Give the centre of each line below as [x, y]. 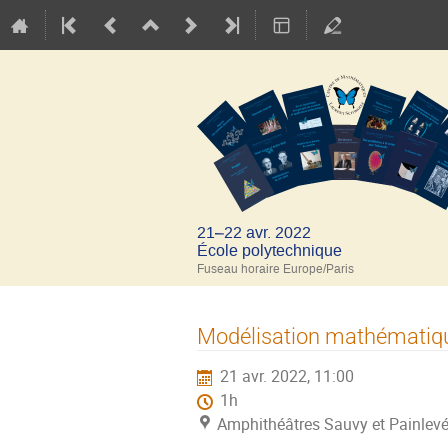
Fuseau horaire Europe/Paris [275, 269]
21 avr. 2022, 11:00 [287, 377]
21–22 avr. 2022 [254, 232]
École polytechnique [269, 250]
